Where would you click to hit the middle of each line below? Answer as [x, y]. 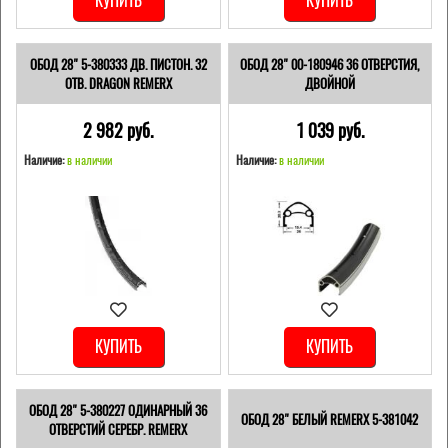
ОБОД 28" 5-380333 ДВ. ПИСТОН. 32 [118, 64]
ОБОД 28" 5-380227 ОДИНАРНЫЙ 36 [118, 410]
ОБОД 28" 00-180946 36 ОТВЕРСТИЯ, [330, 64]
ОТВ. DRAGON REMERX [118, 83]
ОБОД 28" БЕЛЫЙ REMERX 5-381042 [330, 420]
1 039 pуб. [329, 130]
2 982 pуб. [118, 130]
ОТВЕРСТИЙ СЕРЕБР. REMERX [118, 429]
